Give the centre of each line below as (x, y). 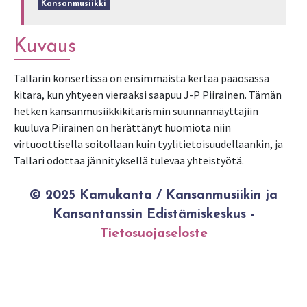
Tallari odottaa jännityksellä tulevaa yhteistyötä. (129, 160)
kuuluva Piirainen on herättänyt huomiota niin (122, 127)
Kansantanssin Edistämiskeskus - (153, 215)
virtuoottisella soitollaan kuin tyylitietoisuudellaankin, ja (148, 144)
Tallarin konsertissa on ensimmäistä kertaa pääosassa (142, 78)
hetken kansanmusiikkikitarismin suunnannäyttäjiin (136, 111)
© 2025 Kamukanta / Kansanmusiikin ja (153, 196)
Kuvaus (45, 47)
